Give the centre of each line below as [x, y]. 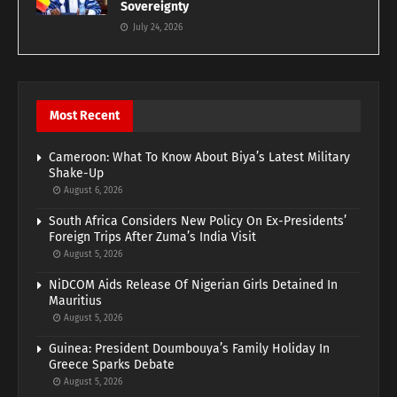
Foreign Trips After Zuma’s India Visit [152, 237]
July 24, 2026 [156, 27]
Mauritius [75, 300]
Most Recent [85, 115]
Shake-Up [76, 173]
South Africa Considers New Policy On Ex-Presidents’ [198, 221]
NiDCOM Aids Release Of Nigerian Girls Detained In [193, 284]
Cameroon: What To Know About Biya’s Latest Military [199, 157]
